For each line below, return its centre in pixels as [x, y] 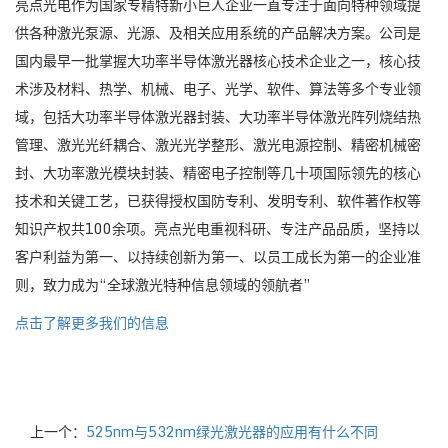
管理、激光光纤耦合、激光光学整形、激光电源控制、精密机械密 [218, 144]
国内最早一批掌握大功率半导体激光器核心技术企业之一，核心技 [218, 60]
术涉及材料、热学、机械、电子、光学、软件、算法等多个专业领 [218, 88]
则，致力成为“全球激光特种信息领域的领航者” [163, 284]
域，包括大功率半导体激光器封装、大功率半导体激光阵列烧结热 [218, 116]
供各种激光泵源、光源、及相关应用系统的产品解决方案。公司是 [218, 32]
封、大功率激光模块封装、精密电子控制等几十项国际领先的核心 [218, 172]
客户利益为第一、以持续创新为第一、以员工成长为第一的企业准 [218, 256]
